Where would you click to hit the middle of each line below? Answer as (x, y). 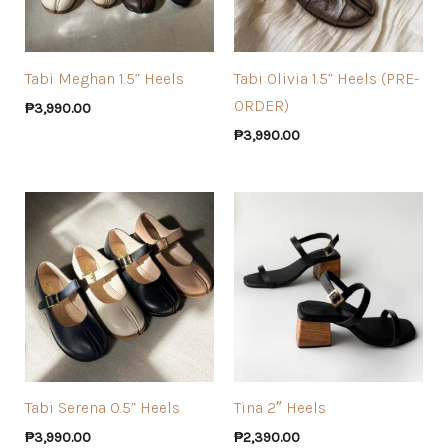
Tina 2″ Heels (280, 408)
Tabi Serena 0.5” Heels (102, 408)
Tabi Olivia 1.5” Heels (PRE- (326, 78)
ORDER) (261, 105)
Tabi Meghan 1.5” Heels (104, 78)
